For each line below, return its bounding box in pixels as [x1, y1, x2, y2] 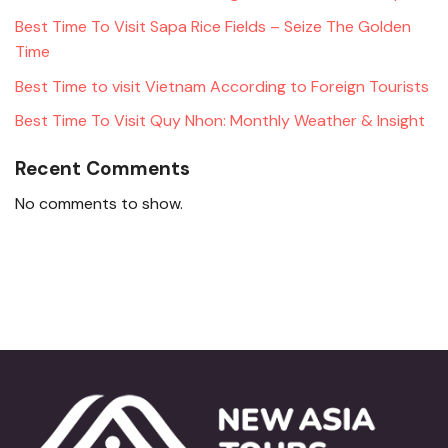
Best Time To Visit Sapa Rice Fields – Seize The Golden [15, 16, 411, 38]
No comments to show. [15, 192, 183, 214]
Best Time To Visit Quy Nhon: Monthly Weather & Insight [15, 110, 425, 132]
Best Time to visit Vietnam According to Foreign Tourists [15, 75, 429, 97]
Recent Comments [15, 156, 190, 182]
